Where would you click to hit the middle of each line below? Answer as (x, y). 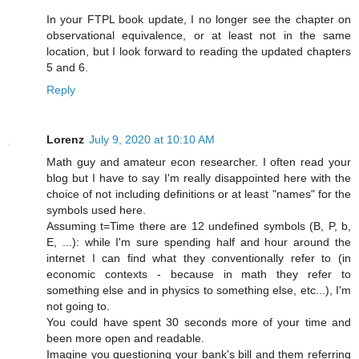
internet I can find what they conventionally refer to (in (199, 258)
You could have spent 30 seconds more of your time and (199, 322)
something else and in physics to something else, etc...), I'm (199, 290)
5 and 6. (67, 67)
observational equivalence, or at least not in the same (199, 35)
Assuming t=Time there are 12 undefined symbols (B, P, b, (199, 226)
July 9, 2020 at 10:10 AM (152, 139)
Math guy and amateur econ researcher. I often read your (199, 161)
